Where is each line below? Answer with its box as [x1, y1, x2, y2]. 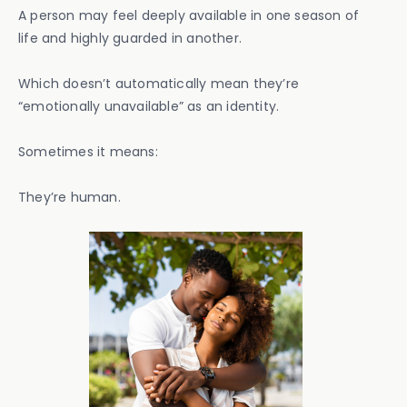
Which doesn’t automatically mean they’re [18, 74, 300, 93]
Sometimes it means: [18, 143, 158, 161]
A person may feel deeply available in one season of [18, 6, 360, 25]
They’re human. [18, 188, 121, 206]
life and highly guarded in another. [18, 29, 242, 47]
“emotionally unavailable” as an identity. [18, 97, 280, 115]
